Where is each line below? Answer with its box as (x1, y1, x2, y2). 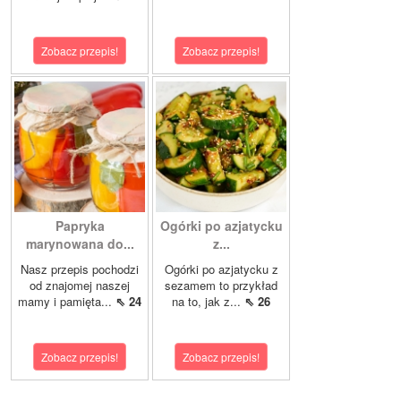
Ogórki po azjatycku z (164, 260, 278, 278)
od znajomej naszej (30, 277, 130, 294)
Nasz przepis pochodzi (21, 260, 139, 278)
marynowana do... (25, 235, 134, 253)
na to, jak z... (172, 293, 244, 311)
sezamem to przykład (165, 277, 277, 294)
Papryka (55, 217, 105, 235)
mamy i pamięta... (18, 293, 115, 311)
